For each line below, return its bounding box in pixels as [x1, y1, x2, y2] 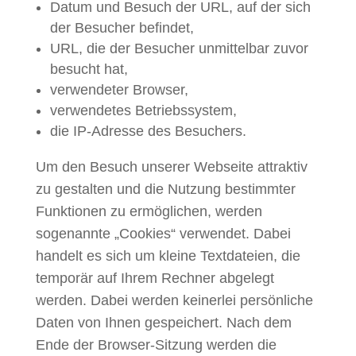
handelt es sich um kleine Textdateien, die [35, 248, 300, 264]
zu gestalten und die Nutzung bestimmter [35, 181, 296, 197]
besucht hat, [49, 61, 128, 77]
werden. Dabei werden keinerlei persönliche [35, 292, 313, 308]
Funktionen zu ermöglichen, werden [35, 203, 262, 219]
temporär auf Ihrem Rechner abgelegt [35, 270, 274, 286]
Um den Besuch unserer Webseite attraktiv [35, 159, 308, 175]
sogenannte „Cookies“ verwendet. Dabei [35, 226, 291, 242]
